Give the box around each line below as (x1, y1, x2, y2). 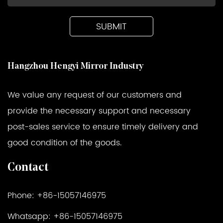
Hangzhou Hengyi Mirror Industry (7, 62, 143, 71)
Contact (7, 161, 48, 174)
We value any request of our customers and (7, 88, 182, 102)
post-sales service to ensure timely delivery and (7, 120, 198, 133)
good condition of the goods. (7, 136, 121, 149)
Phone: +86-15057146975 (7, 189, 106, 202)
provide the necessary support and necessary (7, 104, 191, 117)
